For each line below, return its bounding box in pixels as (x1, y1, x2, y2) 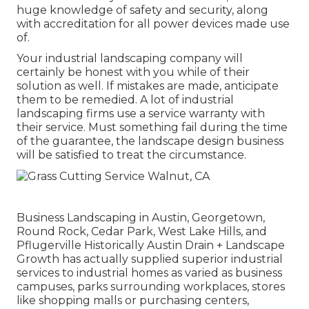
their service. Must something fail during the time (17, 121, 288, 134)
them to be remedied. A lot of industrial (17, 93, 234, 107)
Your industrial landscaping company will (17, 52, 243, 66)
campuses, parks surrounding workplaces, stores (17, 279, 285, 293)
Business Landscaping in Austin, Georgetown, (17, 210, 265, 224)
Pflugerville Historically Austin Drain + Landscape (17, 238, 285, 252)
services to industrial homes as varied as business (17, 266, 282, 279)
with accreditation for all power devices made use (17, 17, 290, 31)
